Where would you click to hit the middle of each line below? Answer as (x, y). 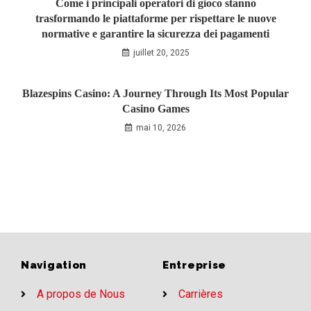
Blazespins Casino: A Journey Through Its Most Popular (155, 93)
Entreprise (194, 265)
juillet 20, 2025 (161, 52)
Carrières (200, 294)
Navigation (54, 265)
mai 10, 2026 (161, 127)
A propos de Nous (81, 294)
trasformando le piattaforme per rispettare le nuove (155, 18)
